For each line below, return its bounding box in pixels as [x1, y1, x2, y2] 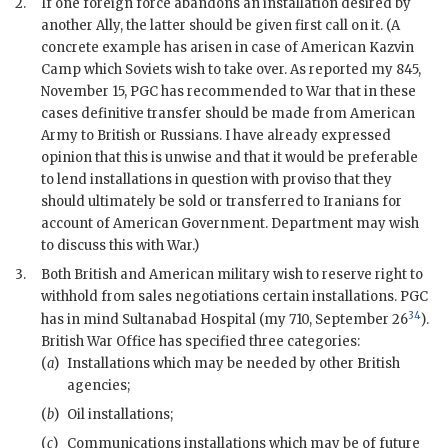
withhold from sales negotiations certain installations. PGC [41, 288, 428, 306]
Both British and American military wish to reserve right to [41, 266, 423, 284]
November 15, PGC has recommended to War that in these [41, 83, 416, 101]
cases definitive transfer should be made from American [41, 105, 415, 123]
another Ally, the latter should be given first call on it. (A [41, 17, 400, 35]
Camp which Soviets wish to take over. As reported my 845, [41, 61, 421, 79]
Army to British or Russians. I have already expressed [41, 127, 391, 145]
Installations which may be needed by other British [67, 355, 400, 373]
